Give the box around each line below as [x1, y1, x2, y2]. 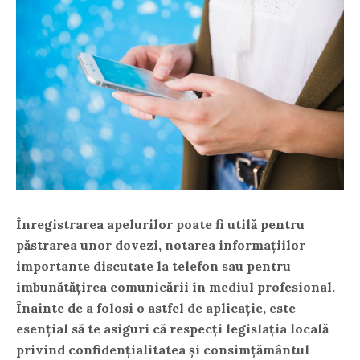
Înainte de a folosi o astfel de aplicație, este [16, 299, 296, 316]
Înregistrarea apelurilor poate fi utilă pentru [16, 215, 305, 232]
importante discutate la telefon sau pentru [16, 257, 291, 274]
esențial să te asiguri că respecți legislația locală [16, 320, 329, 337]
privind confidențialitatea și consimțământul [16, 341, 309, 358]
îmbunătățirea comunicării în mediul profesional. [16, 278, 335, 295]
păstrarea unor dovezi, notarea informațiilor [16, 236, 305, 253]
